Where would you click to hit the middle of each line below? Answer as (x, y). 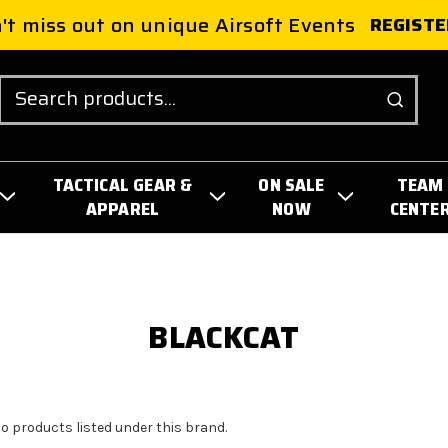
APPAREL (122, 208)
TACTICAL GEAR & (122, 184)
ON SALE (291, 184)
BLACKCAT (224, 337)
